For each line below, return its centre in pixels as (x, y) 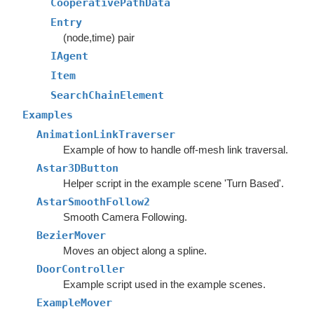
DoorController (81, 269)
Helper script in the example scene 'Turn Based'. (173, 183)
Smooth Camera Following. (125, 217)
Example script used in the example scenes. (164, 284)
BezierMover (71, 235)
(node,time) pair (98, 37)
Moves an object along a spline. (135, 251)
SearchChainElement (107, 95)
